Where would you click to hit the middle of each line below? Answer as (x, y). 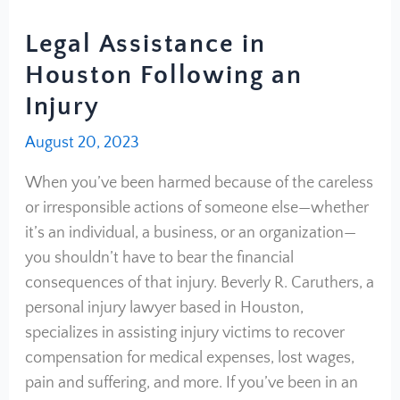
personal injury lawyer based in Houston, (164, 308)
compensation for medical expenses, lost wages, (189, 358)
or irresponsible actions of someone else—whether (196, 208)
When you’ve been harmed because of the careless (199, 183)
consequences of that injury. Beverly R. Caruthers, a (199, 283)
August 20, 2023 (82, 143)
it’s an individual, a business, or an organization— (190, 233)
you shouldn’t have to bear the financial (159, 258)
